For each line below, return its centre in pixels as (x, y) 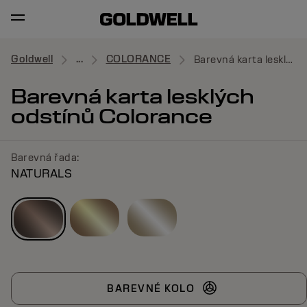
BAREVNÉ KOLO (151, 288)
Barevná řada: (45, 158)
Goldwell (32, 59)
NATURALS (41, 174)
